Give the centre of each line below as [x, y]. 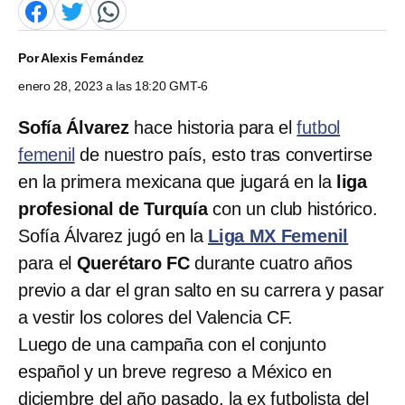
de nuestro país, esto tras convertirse [223, 154]
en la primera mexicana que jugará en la [177, 181]
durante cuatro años [271, 263]
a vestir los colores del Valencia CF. [156, 317]
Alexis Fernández [92, 57]
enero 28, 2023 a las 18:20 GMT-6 [113, 85]
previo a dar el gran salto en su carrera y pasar [201, 290]
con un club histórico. [292, 208]
